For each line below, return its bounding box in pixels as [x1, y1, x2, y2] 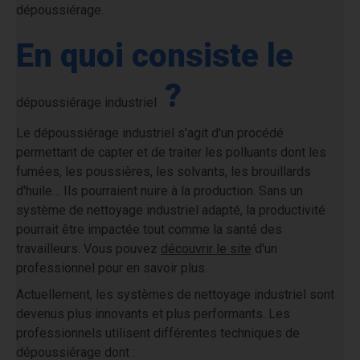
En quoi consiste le [16, 37, 293, 75]
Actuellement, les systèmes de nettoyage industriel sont [16, 287, 334, 302]
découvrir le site [161, 241, 252, 256]
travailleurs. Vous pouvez [16, 241, 161, 256]
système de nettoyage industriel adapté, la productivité [16, 202, 325, 218]
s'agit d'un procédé [174, 125, 284, 141]
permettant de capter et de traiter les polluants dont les [16, 145, 326, 160]
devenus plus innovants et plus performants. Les [16, 306, 290, 321]
